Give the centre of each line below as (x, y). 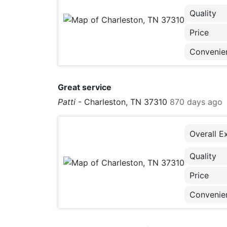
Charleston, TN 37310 (126, 102)
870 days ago (196, 102)
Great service (85, 87)
